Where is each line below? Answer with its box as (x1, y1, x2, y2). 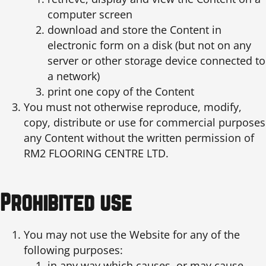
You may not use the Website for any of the (24, 227, 240, 242)
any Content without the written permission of (24, 130, 254, 145)
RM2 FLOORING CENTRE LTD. (24, 145, 169, 160)
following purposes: (24, 243, 123, 258)
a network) (47, 68, 100, 83)
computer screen (47, 7, 132, 21)
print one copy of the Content (47, 84, 194, 99)
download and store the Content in (47, 22, 221, 37)
